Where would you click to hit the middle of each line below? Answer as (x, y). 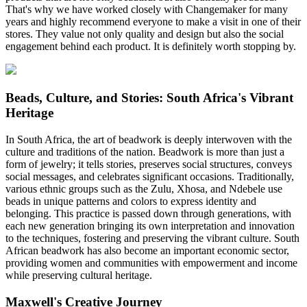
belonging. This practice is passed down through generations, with (148, 213)
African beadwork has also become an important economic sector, (147, 250)
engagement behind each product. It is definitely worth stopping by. (151, 47)
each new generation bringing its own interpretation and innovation (150, 225)
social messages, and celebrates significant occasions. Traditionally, (150, 176)
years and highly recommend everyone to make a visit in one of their (153, 22)
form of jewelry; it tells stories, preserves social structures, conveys (149, 164)
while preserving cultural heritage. (79, 275)
